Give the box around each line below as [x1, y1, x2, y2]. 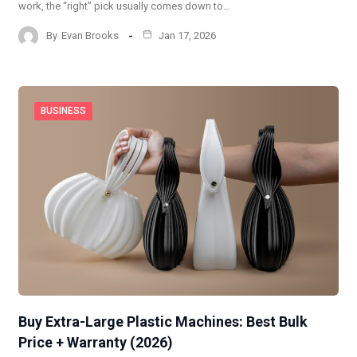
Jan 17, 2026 [156, 29, 216, 42]
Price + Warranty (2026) [18, 334, 173, 351]
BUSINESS [41, 104, 86, 116]
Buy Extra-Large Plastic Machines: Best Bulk [18, 313, 308, 331]
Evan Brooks [61, 29, 119, 42]
